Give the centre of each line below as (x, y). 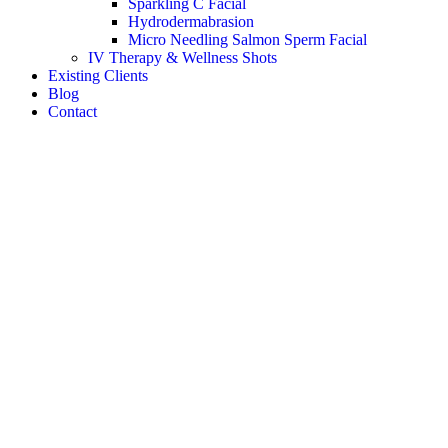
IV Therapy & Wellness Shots (182, 57)
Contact (72, 111)
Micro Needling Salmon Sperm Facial (247, 39)
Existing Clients (98, 75)
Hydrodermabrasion (191, 21)
